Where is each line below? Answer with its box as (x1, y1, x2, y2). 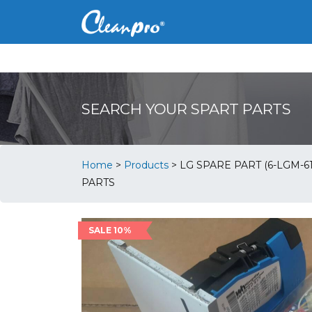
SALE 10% (88, 225, 132, 235)
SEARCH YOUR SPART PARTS (81, 100, 291, 118)
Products (124, 158, 169, 171)
